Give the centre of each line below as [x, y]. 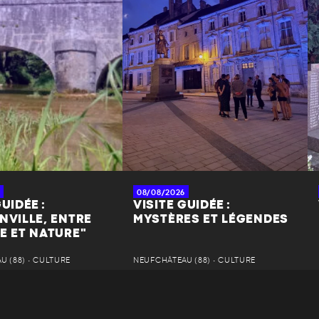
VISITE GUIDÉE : [182, 205]
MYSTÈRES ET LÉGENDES [211, 220]
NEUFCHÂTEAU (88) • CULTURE [195, 261]
